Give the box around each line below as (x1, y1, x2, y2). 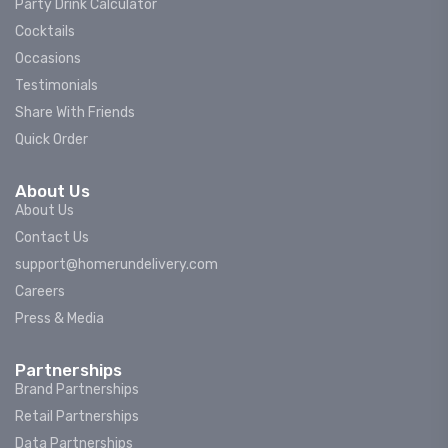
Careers (15, 283, 65, 301)
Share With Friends (15, 104, 135, 122)
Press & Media (15, 310, 104, 328)
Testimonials (15, 77, 98, 95)
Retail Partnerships (15, 408, 139, 426)
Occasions (15, 50, 81, 68)
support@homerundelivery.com (15, 256, 218, 274)
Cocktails (15, 23, 75, 41)
